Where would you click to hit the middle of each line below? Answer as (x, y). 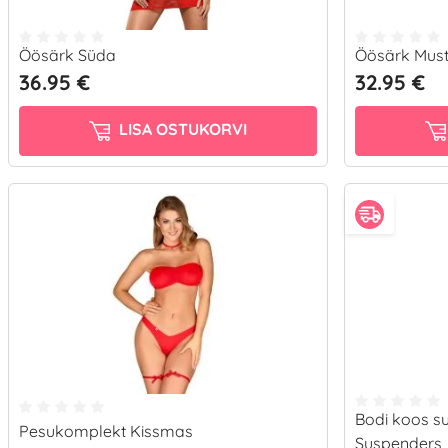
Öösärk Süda (67, 55)
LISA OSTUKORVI (180, 129)
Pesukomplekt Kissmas (106, 431)
